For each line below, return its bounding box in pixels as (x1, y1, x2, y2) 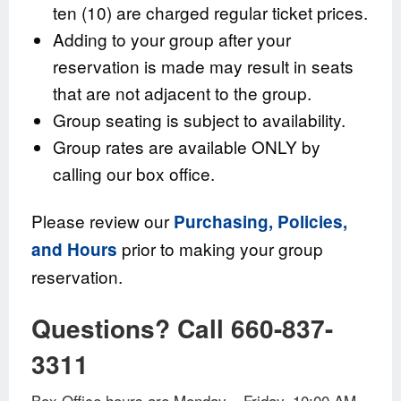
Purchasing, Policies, (174, 209, 347, 234)
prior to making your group (117, 235, 323, 260)
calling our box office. (52, 161, 215, 186)
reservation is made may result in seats (52, 54, 354, 79)
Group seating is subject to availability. (52, 107, 346, 132)
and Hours (31, 236, 117, 261)
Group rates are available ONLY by (52, 134, 320, 159)
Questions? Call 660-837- (31, 310, 333, 346)
